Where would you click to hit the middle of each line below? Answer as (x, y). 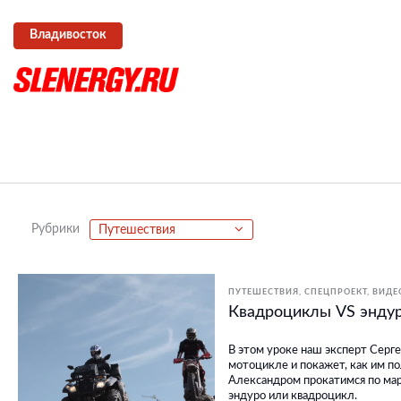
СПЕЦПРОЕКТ (336, 293)
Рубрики (55, 230)
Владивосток (68, 35)
